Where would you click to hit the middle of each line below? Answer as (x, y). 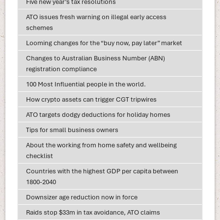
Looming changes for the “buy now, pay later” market (104, 43)
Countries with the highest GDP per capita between (102, 171)
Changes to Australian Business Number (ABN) (95, 58)
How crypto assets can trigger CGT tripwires (91, 99)
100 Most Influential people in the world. (86, 84)
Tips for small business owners (72, 130)
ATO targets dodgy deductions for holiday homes (98, 115)
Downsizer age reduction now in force (82, 197)
